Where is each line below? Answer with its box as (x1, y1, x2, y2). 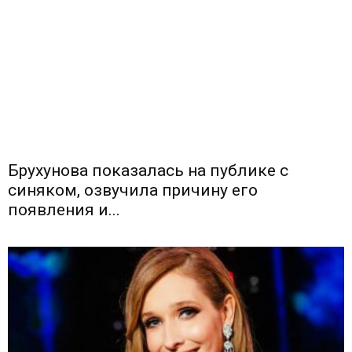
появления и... (8, 200, 120, 220)
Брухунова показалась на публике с (8, 161, 288, 181)
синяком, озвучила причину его (8, 181, 258, 200)
